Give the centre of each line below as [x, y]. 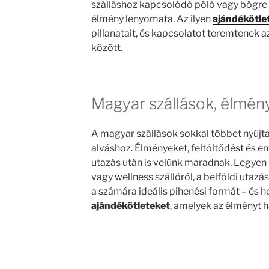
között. [107, 48]
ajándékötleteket [130, 205]
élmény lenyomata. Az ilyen [152, 19]
